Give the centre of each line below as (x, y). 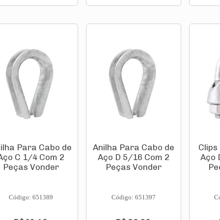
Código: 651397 (133, 197)
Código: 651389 (31, 197)
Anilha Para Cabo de (133, 147)
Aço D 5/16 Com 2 (133, 157)
